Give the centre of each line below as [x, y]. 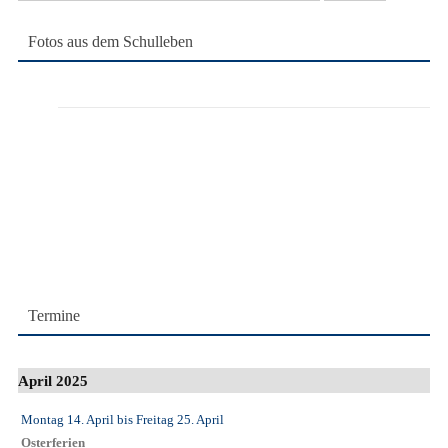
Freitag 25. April [180, 420]
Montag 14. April [67, 420]
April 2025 [53, 380]
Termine [54, 315]
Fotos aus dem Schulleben [110, 41]
